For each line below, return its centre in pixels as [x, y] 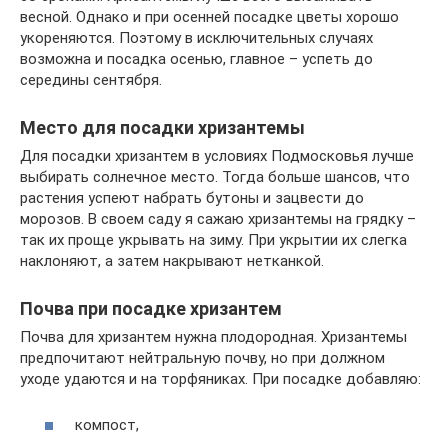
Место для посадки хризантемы [162, 127]
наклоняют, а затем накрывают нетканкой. [172, 260]
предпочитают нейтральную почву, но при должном [202, 357]
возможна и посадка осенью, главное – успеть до [196, 58]
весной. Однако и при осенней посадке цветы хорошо [209, 16]
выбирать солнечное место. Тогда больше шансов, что [215, 176]
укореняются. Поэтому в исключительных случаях [196, 37]
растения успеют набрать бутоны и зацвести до [192, 197]
